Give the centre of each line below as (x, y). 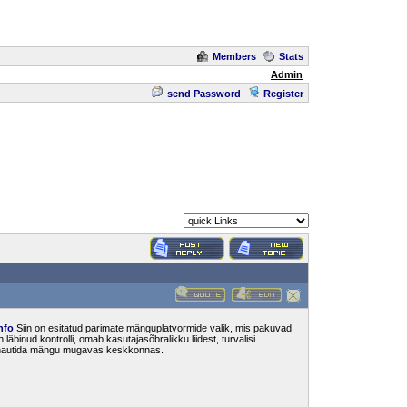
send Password (204, 94)
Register (283, 94)
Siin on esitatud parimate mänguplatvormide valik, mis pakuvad (153, 328)
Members (234, 56)
